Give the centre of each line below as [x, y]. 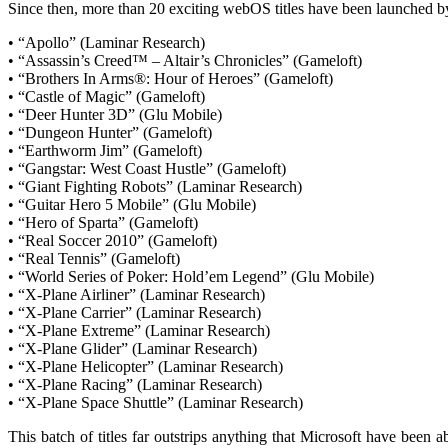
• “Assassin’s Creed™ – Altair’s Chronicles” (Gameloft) [185, 60]
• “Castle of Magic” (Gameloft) [106, 96]
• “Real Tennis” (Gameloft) [94, 258]
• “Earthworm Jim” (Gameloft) [105, 150]
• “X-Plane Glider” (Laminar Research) [132, 348]
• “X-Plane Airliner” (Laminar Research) [136, 294]
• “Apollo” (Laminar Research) [106, 42]
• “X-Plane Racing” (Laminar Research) [135, 384]
